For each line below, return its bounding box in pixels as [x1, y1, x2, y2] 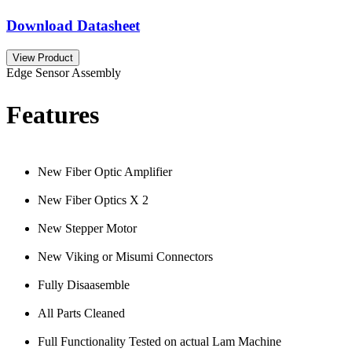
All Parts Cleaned [38, 306, 125, 320]
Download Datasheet [6, 16, 140, 34]
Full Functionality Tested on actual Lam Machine [38, 334, 281, 348]
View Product [13, 51, 73, 64]
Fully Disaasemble [38, 277, 130, 291]
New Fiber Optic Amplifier [38, 164, 172, 178]
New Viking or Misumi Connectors [38, 249, 213, 263]
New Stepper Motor [38, 221, 137, 235]
